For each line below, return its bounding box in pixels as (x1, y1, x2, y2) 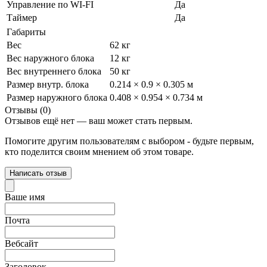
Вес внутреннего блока (7, 66, 101, 76)
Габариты (7, 26, 46, 37)
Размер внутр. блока (7, 79, 89, 89)
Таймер (7, 12, 37, 23)
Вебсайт (5, 238, 38, 249)
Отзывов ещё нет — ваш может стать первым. (5, 115, 193, 126)
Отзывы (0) (5, 104, 51, 115)
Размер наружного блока (7, 92, 107, 103)
